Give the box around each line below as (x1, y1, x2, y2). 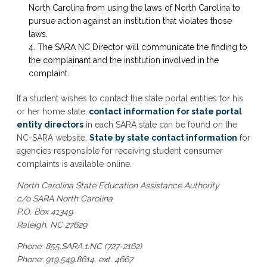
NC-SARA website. (16, 133, 89, 142)
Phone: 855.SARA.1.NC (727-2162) (16, 241, 142, 251)
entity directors (16, 120, 83, 129)
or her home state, (16, 107, 87, 116)
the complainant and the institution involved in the (28, 55, 219, 65)
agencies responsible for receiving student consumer (16, 146, 223, 156)
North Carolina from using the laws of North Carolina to (28, 3, 240, 13)
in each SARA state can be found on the (83, 120, 237, 129)
